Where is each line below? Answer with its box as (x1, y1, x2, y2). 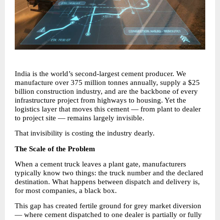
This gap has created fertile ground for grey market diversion (15, 202, 201, 210)
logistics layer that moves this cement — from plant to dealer (15, 105, 201, 113)
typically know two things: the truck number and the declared (15, 168, 203, 177)
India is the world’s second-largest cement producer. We (15, 69, 186, 78)
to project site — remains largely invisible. (15, 113, 144, 122)
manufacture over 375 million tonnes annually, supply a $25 (15, 78, 200, 86)
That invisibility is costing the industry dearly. (15, 129, 155, 137)
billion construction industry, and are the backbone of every (15, 87, 198, 95)
